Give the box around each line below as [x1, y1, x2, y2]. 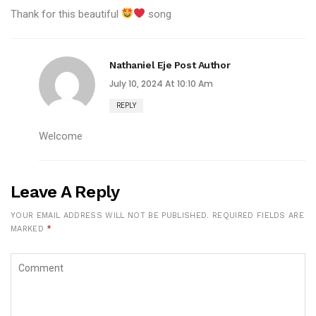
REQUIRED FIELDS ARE [212, 210, 305, 220]
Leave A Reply [11, 181, 120, 202]
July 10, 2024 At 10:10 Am [109, 77, 213, 90]
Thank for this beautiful [11, 7, 121, 20]
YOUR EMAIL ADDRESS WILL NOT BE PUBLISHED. [11, 210, 209, 220]
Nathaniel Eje [109, 59, 174, 71]
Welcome [39, 129, 83, 142]
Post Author [174, 59, 231, 71]
